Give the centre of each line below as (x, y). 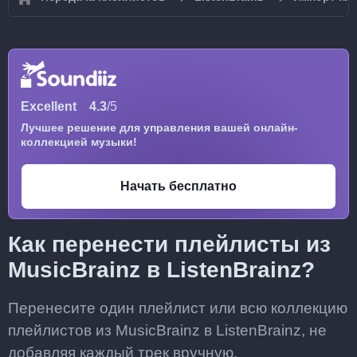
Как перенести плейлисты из (169, 244)
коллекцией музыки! (79, 142)
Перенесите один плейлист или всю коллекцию (178, 308)
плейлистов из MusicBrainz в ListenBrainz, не (167, 330)
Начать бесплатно (178, 186)
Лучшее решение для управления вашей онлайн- (159, 127)
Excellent (49, 106)
